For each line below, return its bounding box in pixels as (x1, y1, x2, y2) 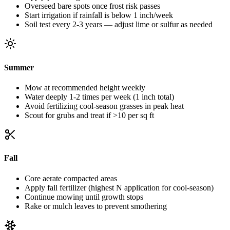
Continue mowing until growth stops (25, 192, 143, 201)
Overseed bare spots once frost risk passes (25, 2, 160, 11)
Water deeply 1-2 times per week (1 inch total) (25, 92, 174, 101)
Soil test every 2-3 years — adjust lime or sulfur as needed (25, 20, 213, 29)
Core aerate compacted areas (25, 174, 117, 183)
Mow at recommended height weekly (25, 83, 145, 92)
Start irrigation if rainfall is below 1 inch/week (25, 11, 173, 20)
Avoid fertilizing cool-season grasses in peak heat (25, 101, 184, 110)
